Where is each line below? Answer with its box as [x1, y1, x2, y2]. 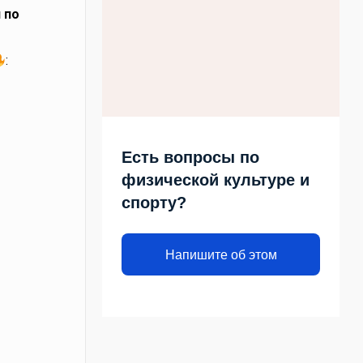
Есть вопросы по [122, 148, 260, 166]
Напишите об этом [164, 247, 277, 262]
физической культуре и [122, 171, 310, 189]
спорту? [122, 194, 187, 211]
